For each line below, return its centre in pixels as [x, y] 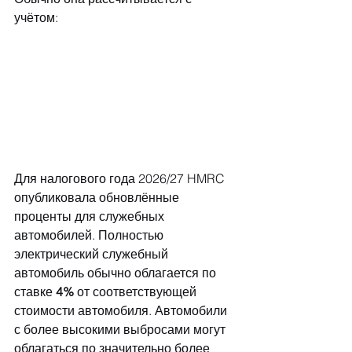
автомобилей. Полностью [90, 235]
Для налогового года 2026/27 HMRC [121, 179]
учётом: [36, 17]
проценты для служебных [91, 216]
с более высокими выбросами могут [121, 330]
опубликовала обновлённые [98, 198]
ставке [35, 292]
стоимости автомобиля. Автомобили [122, 311]
